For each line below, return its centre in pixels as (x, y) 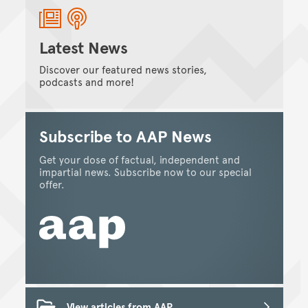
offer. (52, 184)
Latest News (83, 47)
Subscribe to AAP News (125, 136)
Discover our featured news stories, (123, 69)
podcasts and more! (86, 82)
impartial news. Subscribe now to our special (145, 172)
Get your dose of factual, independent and (139, 159)
